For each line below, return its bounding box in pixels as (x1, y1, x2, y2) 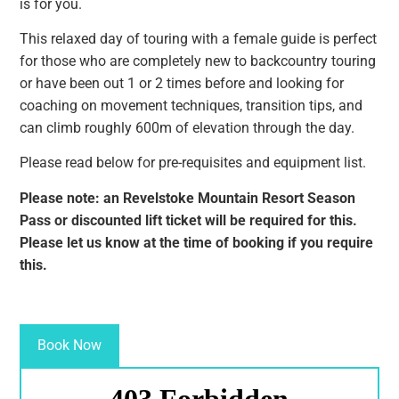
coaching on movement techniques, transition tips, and (20, 96, 363, 114)
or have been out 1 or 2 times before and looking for (20, 74, 345, 92)
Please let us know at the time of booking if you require (20, 233, 374, 251)
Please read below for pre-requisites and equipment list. (20, 154, 367, 172)
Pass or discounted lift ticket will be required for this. (20, 211, 358, 229)
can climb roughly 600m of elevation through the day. (20, 118, 355, 136)
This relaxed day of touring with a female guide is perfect (20, 29, 378, 47)
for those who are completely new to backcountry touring (20, 52, 377, 69)
